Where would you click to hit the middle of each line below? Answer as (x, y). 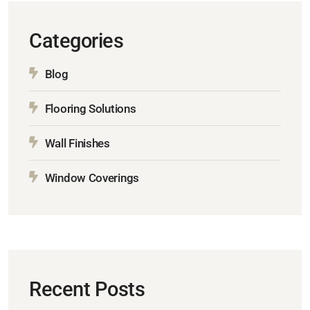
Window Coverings (92, 178)
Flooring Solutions (90, 109)
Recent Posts (87, 290)
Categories (76, 41)
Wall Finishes (77, 144)
